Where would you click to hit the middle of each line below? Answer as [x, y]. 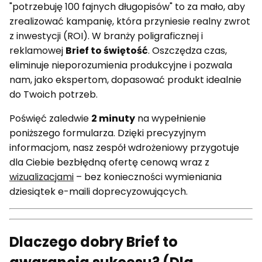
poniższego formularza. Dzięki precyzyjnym [108, 133]
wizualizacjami [42, 177]
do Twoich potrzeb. [54, 94]
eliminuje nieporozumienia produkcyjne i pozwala [121, 65]
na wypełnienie [170, 118]
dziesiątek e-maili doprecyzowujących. [99, 191]
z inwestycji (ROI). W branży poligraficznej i [106, 36]
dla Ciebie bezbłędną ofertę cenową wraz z [109, 162]
